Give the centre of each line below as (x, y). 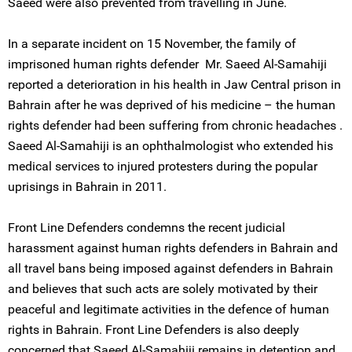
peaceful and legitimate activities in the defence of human (169, 309)
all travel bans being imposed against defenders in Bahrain (170, 268)
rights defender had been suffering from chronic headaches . (175, 125)
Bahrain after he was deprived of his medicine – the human (172, 105)
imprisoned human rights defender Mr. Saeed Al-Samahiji (167, 64)
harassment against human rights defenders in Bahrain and (173, 248)
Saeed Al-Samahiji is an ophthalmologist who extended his (170, 146)
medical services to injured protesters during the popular (163, 166)
